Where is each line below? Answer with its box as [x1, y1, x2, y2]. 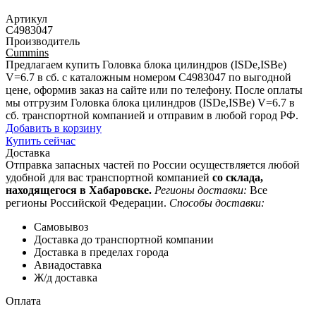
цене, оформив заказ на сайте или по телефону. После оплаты [6, 83, 303, 96]
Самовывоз [34, 220, 88, 233]
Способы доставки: [169, 196, 265, 209]
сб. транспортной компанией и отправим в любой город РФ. [6, 109, 298, 121]
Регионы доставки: [154, 183, 247, 196]
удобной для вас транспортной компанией [6, 171, 212, 183]
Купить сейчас [6, 134, 75, 147]
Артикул [6, 12, 47, 25]
